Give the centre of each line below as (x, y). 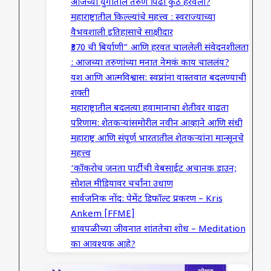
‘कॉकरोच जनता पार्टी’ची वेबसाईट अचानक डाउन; (153, 169)
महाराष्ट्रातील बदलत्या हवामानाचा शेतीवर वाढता (149, 108)
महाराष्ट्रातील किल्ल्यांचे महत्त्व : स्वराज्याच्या (143, 18)
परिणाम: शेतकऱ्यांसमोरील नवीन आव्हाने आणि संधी (156, 123)
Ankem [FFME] (103, 214)
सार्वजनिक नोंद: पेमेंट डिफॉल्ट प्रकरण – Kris (146, 199)
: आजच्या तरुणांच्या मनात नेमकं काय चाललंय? (150, 63)
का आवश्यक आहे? (103, 244)
